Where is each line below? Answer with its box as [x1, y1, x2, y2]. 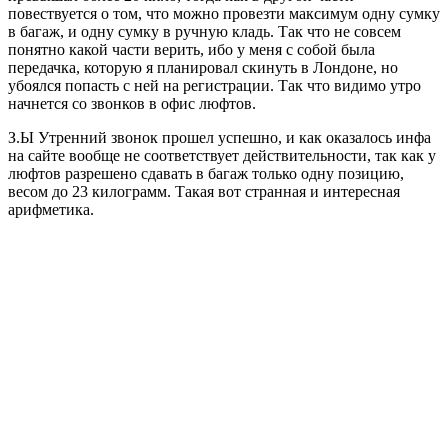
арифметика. [8, 200, 94, 218]
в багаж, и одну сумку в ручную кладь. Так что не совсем [8, 22, 401, 40]
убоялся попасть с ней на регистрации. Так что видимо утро [8, 76, 421, 94]
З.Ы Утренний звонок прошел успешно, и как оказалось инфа [8, 128, 431, 146]
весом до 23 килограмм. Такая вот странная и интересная [8, 182, 400, 200]
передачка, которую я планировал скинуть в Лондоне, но [8, 58, 398, 76]
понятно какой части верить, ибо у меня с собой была [8, 40, 375, 58]
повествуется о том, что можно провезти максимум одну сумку [8, 4, 440, 22]
